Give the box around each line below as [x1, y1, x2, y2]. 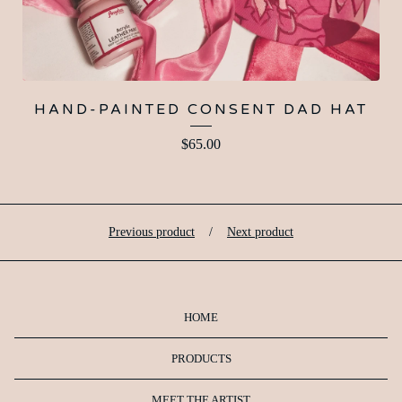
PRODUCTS [170, 352, 232, 366]
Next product [227, 225, 293, 240]
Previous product [109, 225, 195, 240]
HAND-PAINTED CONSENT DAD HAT [34, 100, 368, 119]
